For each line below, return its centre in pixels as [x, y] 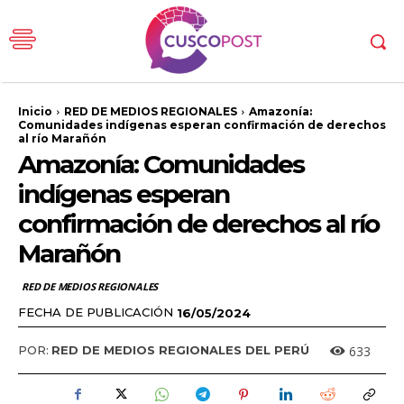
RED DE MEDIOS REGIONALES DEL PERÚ [180, 350]
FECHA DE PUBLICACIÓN [96, 312]
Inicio [35, 112]
